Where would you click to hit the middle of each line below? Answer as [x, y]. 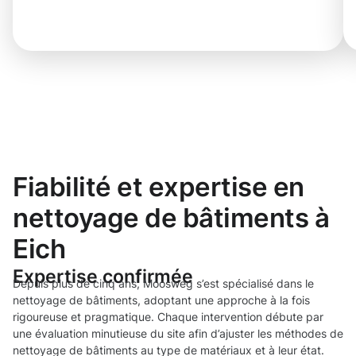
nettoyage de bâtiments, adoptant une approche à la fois [161, 300]
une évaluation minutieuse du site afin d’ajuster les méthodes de [178, 334]
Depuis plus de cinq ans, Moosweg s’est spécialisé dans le [163, 284]
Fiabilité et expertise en [159, 187]
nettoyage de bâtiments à [171, 218]
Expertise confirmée [103, 277]
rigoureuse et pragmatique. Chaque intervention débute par [168, 317]
